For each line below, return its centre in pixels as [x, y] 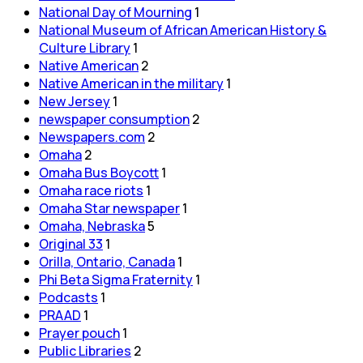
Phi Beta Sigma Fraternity [116, 279]
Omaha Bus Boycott [99, 172]
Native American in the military [131, 83]
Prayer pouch [79, 333]
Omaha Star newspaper [109, 208]
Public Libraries [85, 350]
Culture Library [85, 47]
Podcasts [68, 297]
